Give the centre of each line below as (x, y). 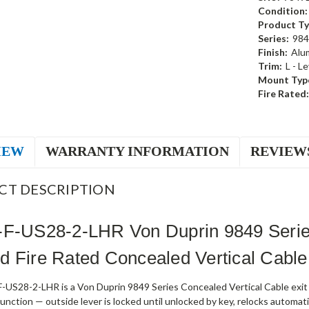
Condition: (282, 10)
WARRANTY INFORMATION (138, 151)
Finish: (272, 52)
